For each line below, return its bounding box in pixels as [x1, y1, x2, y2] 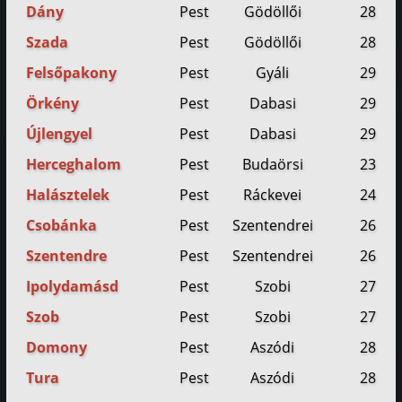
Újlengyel [26, 124, 93, 144]
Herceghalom [26, 154, 122, 175]
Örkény [26, 93, 80, 114]
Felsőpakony [26, 63, 118, 83]
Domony [26, 337, 88, 358]
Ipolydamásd [26, 276, 119, 297]
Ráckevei [243, 185, 302, 205]
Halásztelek [26, 185, 110, 205]
